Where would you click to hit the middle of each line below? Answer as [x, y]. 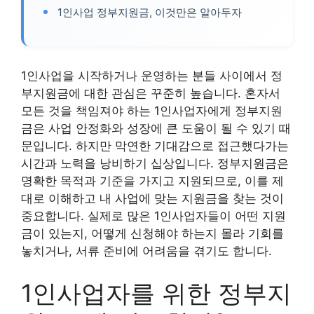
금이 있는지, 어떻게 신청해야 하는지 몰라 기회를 [152, 233]
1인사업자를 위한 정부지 [156, 293]
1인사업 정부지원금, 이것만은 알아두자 [150, 12]
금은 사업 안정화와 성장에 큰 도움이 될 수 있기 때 [156, 128]
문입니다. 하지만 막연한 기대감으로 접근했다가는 [155, 146]
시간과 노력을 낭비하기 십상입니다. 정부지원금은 [155, 163]
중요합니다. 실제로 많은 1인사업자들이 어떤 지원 [153, 216]
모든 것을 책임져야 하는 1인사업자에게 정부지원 [152, 111]
